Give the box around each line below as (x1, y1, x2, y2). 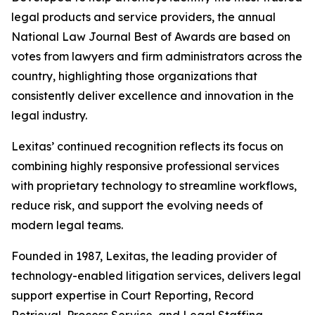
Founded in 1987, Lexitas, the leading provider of (11, 248, 277, 263)
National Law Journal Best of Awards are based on (11, 29, 290, 44)
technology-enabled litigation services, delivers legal (11, 268, 301, 283)
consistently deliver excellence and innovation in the (11, 88, 294, 103)
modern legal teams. (11, 217, 123, 232)
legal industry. (11, 108, 87, 122)
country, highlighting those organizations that (11, 68, 257, 83)
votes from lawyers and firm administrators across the (11, 49, 302, 63)
